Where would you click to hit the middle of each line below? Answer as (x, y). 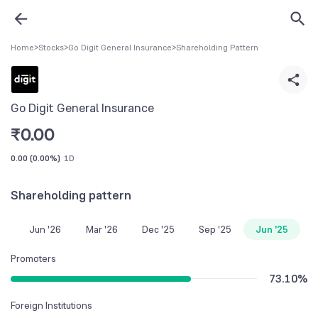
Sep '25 (215, 229)
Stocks (51, 48)
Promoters (33, 258)
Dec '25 (158, 229)
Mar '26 (102, 229)
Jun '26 (45, 229)
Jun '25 (272, 229)
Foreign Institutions (51, 305)
